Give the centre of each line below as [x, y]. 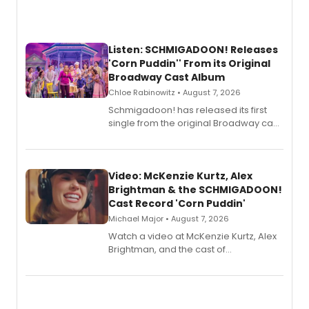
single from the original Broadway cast [195, 123]
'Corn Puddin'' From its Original [189, 63]
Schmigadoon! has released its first [188, 110]
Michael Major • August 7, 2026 [169, 219]
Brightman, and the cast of [167, 249]
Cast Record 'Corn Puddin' [177, 203]
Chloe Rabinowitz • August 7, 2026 [175, 92]
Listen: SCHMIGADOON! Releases [193, 50]
